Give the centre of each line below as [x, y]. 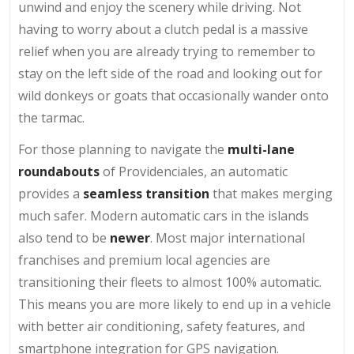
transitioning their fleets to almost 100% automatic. [170, 282]
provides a [51, 194]
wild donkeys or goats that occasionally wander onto [173, 96]
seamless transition [146, 194]
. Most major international [228, 238]
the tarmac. [51, 118]
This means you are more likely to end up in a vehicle [175, 305]
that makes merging [271, 194]
